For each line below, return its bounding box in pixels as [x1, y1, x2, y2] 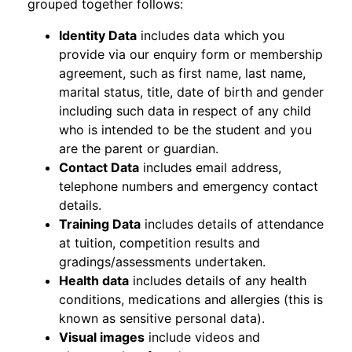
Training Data [59, 216, 141, 232]
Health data [59, 273, 129, 288]
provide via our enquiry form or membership [59, 46, 323, 62]
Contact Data [59, 159, 139, 175]
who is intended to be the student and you [59, 122, 312, 137]
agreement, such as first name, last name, [59, 65, 306, 81]
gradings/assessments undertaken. [59, 254, 266, 269]
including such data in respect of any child [59, 103, 311, 119]
